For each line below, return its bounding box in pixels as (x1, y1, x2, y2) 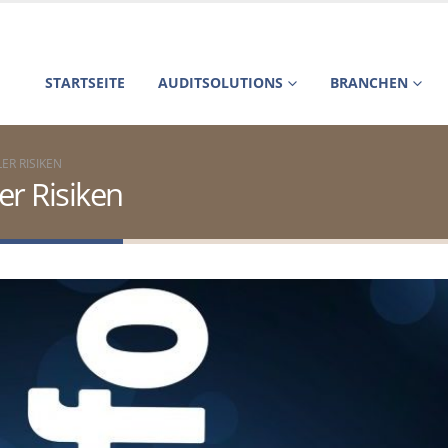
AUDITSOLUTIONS (158, 73, 283, 92)
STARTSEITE (45, 73, 125, 92)
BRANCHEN (330, 73, 408, 92)
